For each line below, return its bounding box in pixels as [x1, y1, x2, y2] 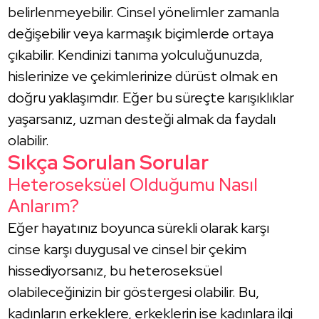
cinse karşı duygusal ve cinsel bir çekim [8, 239, 247, 258]
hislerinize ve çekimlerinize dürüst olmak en [8, 66, 278, 85]
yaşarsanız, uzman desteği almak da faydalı [8, 109, 276, 128]
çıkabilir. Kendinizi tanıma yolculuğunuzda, [8, 45, 263, 64]
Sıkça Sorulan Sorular [8, 148, 209, 176]
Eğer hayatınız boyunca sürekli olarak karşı [8, 218, 270, 237]
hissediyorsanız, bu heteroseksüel [8, 261, 223, 280]
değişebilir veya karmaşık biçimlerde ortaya [8, 23, 274, 43]
